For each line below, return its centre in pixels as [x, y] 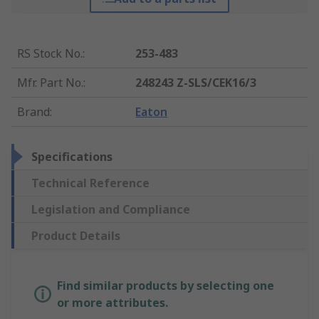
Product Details [76, 236]
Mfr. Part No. [50, 83]
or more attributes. [113, 303]
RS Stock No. [50, 54]
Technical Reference [90, 183]
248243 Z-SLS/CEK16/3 [196, 83]
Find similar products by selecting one [166, 286]
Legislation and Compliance [111, 210]
